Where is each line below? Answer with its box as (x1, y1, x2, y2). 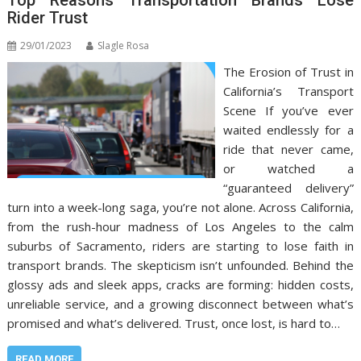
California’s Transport (222, 82, 354, 99)
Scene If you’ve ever (222, 102, 354, 118)
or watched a (222, 160, 354, 176)
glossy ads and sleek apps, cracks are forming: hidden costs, (7, 276, 354, 293)
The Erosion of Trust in (222, 63, 354, 80)
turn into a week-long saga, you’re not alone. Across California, (7, 198, 354, 215)
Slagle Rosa (98, 38, 150, 52)
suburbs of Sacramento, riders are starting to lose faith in (7, 237, 354, 254)
